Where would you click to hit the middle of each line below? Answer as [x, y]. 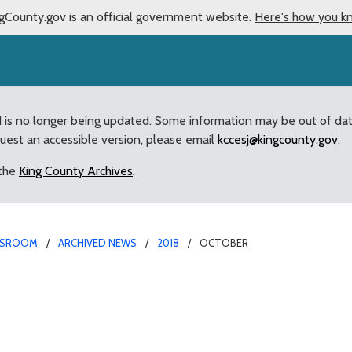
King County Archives [76, 170]
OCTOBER [224, 242]
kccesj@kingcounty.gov [278, 139]
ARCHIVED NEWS [97, 242]
